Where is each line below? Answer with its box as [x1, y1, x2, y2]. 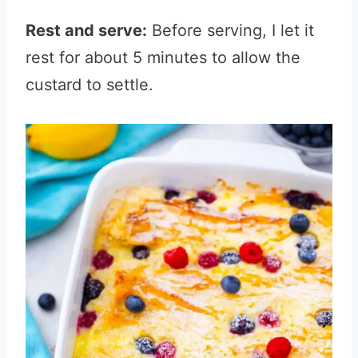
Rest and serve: [26, 21, 147, 40]
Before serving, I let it [147, 21, 314, 40]
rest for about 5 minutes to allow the [26, 48, 300, 67]
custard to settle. [26, 75, 158, 94]
